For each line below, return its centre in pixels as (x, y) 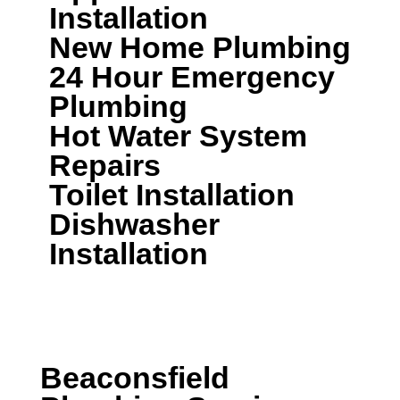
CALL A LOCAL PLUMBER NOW (149, 303)
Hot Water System (178, 137)
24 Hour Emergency (192, 78)
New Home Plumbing (200, 48)
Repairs (105, 166)
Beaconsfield (135, 378)
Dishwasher (134, 225)
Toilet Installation (172, 196)
